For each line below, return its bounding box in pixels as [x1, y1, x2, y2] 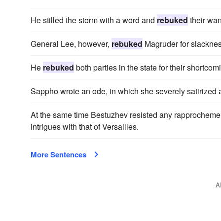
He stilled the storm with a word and [31, 14, 157, 26]
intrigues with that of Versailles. [31, 121, 139, 132]
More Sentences [31, 149, 86, 160]
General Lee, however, [31, 38, 111, 49]
